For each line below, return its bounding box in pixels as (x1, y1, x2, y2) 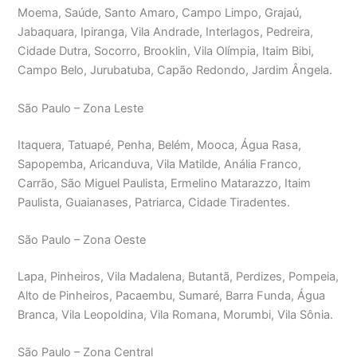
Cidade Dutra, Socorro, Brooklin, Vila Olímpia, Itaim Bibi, (18, 44, 315, 59)
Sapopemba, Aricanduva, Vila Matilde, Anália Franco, (18, 156, 302, 171)
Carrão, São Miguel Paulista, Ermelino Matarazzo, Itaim (18, 175, 312, 190)
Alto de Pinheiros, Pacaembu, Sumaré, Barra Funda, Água (18, 288, 326, 303)
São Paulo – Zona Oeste (18, 232, 147, 247)
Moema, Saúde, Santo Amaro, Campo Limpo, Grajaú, (18, 6, 303, 21)
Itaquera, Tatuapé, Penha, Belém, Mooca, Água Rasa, (18, 137, 302, 152)
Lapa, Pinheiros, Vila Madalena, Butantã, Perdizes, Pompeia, (18, 269, 339, 284)
